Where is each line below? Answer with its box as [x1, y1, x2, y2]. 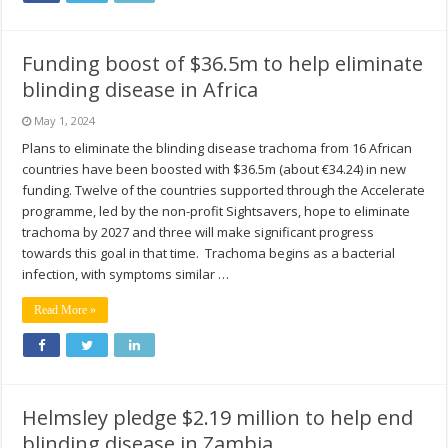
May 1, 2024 [34, 112, 96, 128]
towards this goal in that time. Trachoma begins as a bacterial [22, 243, 396, 262]
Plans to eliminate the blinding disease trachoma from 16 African [22, 138, 413, 157]
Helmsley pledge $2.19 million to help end [22, 403, 414, 431]
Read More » [34, 302, 97, 317]
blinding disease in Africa [22, 75, 259, 103]
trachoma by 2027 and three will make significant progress [22, 222, 375, 241]
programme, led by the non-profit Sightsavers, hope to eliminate [22, 201, 411, 220]
